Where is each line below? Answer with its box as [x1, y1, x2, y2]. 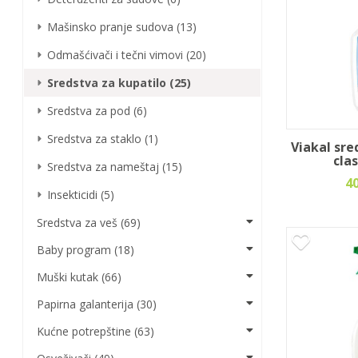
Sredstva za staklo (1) [47, 131, 159, 146]
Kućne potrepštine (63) [37, 324, 155, 339]
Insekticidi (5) [47, 187, 115, 202]
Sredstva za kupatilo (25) [47, 75, 192, 90]
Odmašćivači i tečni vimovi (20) [47, 47, 207, 62]
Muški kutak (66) [37, 269, 122, 284]
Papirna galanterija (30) [37, 296, 157, 312]
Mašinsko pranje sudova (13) [47, 19, 197, 34]
